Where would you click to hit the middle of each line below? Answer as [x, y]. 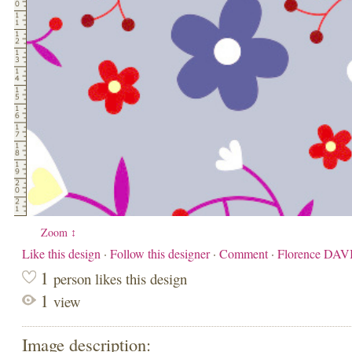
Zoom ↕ [59, 232]
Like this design [63, 254]
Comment [244, 254]
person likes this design [120, 279]
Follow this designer [161, 254]
